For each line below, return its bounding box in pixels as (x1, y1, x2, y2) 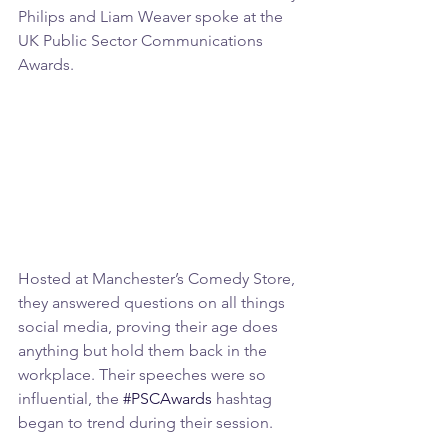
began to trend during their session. (18, 413, 273, 433)
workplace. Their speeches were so (18, 365, 270, 385)
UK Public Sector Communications (18, 31, 267, 51)
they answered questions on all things (18, 293, 289, 313)
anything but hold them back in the (18, 341, 271, 361)
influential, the (18, 389, 123, 409)
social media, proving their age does (18, 317, 282, 337)
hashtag (212, 389, 276, 409)
